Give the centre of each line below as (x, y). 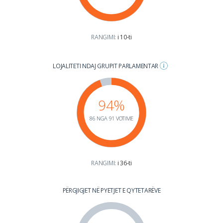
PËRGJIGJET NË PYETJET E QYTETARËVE (111, 190)
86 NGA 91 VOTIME (111, 118)
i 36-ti (124, 163)
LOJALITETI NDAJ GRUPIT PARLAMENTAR (106, 66)
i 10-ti (124, 37)
